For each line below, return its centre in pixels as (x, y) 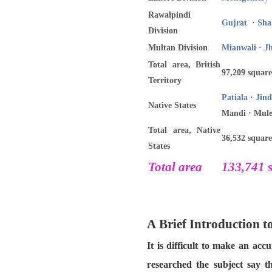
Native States (172, 105)
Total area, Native (184, 130)
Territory (165, 80)
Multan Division (178, 48)
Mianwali (239, 48)
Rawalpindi (169, 15)
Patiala (235, 97)
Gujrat (234, 23)
